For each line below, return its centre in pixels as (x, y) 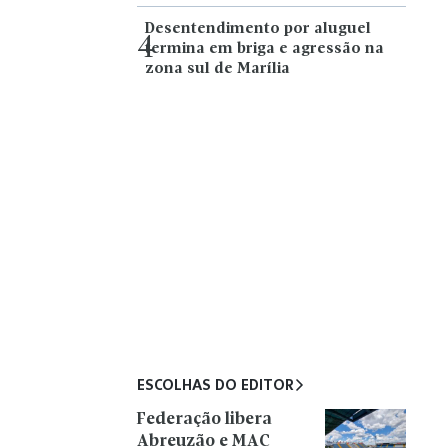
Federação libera (205, 419)
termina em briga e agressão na (264, 49)
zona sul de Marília (217, 69)
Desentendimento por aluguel (257, 29)
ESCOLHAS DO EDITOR (216, 384)
